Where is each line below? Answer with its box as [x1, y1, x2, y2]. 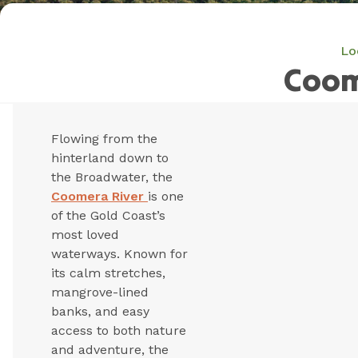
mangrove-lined [51, 284, 149, 300]
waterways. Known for [51, 246, 188, 262]
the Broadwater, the [51, 169, 173, 185]
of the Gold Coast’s [51, 208, 165, 224]
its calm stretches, [51, 265, 165, 281]
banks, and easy [51, 304, 149, 320]
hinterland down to [51, 150, 169, 166]
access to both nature [51, 323, 186, 339]
